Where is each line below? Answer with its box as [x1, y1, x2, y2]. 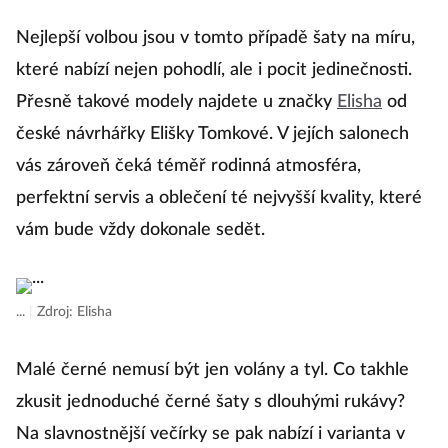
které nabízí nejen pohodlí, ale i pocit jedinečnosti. [16, 61, 412, 79]
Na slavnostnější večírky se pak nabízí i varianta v [16, 425, 405, 443]
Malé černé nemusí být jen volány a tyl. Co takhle [16, 361, 409, 379]
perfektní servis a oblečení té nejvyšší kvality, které [16, 189, 422, 207]
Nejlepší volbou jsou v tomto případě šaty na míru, [16, 29, 415, 47]
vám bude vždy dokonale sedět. [16, 221, 265, 239]
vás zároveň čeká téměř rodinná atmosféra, [16, 157, 361, 175]
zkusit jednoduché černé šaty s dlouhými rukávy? [16, 393, 405, 411]
